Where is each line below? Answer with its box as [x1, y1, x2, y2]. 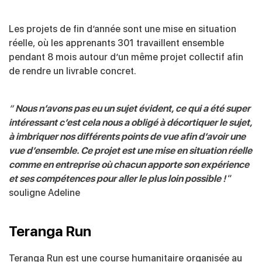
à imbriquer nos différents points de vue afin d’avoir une [9, 131, 246, 143]
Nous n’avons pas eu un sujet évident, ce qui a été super [13, 103, 250, 115]
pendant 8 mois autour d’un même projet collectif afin [9, 51, 243, 63]
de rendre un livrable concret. [9, 65, 136, 77]
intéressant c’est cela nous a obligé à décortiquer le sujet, [9, 117, 252, 129]
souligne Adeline [9, 187, 80, 199]
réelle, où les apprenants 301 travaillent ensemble [9, 37, 224, 49]
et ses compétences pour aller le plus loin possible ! [9, 173, 227, 185]
